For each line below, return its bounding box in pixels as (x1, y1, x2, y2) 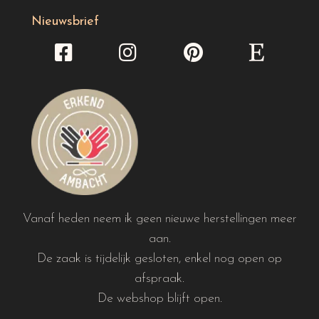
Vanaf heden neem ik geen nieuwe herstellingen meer (22, 212, 297, 226)
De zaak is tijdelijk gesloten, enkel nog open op (37, 252, 282, 266)
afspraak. (135, 272, 184, 286)
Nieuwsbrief (31, 15, 99, 29)
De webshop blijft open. (97, 292, 222, 306)
